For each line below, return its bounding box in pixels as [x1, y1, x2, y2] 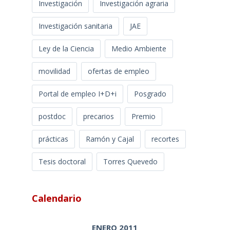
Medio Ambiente [111, 44, 166, 53]
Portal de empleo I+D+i [38, 89, 117, 99]
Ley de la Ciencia [38, 44, 94, 53]
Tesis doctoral [38, 157, 86, 166]
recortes [151, 134, 179, 144]
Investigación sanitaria [38, 21, 112, 31]
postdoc [38, 111, 66, 121]
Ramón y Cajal [85, 134, 134, 144]
